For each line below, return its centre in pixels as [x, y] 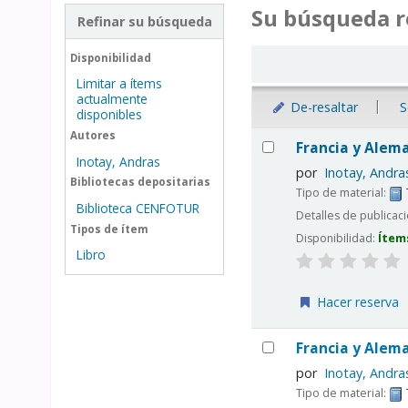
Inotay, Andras [118, 161]
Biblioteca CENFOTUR [138, 208]
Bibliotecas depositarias [140, 182]
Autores [92, 135]
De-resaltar [322, 107]
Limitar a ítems [119, 84]
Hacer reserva [357, 302]
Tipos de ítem [109, 229]
